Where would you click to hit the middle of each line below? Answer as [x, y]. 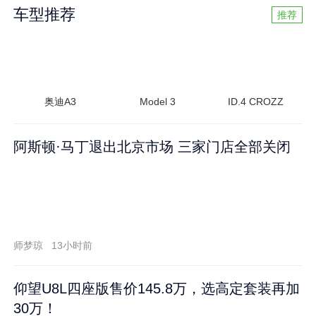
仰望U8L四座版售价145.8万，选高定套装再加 [157, 288]
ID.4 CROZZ [256, 102]
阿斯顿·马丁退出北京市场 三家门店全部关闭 [152, 146]
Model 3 [158, 102]
